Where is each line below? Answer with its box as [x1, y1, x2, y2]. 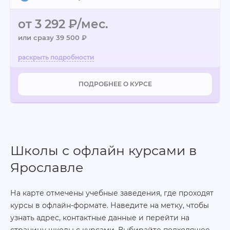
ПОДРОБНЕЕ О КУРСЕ [78, 80, 152, 88]
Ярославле [10, 159, 83, 175]
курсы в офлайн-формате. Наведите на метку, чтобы [10, 200, 209, 210]
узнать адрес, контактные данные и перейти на [10, 213, 189, 222]
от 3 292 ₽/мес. [18, 17, 108, 31]
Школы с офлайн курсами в [10, 142, 197, 158]
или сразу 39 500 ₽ [18, 33, 87, 42]
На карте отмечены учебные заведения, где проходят [10, 188, 214, 198]
